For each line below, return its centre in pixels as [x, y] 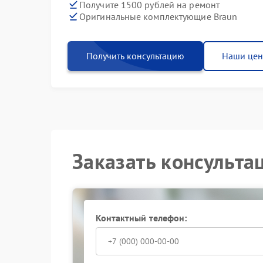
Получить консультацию [135, 56]
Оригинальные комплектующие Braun [159, 16]
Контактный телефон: [141, 218]
